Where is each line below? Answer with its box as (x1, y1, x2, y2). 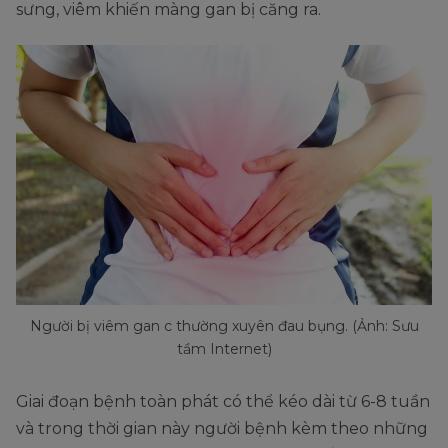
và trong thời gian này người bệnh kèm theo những (16, 419, 428, 439)
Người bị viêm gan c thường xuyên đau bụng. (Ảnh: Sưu (29, 317, 419, 336)
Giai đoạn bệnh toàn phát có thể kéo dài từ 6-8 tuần (16, 392, 430, 412)
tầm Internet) (176, 340, 272, 359)
